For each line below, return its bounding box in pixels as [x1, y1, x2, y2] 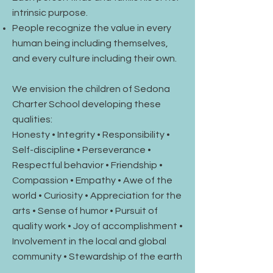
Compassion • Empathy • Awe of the [12, 175, 172, 186]
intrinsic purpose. [12, 8, 88, 18]
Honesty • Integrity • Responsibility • [12, 130, 170, 140]
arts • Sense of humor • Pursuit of [12, 206, 158, 216]
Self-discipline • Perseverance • [12, 145, 151, 155]
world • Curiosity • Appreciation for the [12, 191, 182, 201]
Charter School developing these [12, 99, 161, 110]
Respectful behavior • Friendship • [12, 160, 163, 171]
